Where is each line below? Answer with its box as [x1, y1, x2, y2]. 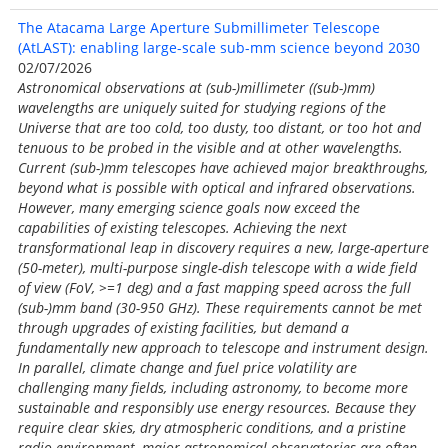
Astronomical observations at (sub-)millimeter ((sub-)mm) [18, 78, 375, 97]
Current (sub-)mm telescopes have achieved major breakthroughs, [18, 158, 428, 177]
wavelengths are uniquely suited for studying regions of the [18, 98, 386, 117]
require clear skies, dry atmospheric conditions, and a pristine [18, 418, 406, 437]
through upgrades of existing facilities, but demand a [18, 318, 349, 337]
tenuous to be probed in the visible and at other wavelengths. [18, 138, 403, 157]
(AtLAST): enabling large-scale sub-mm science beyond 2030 [18, 38, 420, 57]
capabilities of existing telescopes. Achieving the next [18, 218, 347, 237]
